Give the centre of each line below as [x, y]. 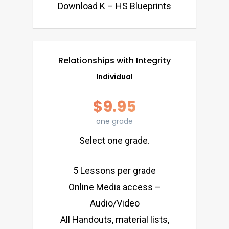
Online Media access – [114, 187]
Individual [114, 76]
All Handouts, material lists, [114, 219]
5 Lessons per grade [114, 170]
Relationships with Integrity [114, 60]
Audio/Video [114, 203]
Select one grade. [114, 140]
